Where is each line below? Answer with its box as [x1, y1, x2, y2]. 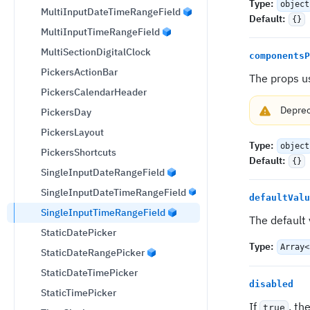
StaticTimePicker [41, 286, 116, 299]
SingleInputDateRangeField [41, 166, 165, 179]
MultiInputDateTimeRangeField [41, 6, 181, 18]
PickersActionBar [41, 66, 118, 78]
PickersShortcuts [41, 146, 116, 158]
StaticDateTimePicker [41, 266, 138, 279]
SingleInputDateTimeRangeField [41, 186, 186, 199]
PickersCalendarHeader [41, 86, 147, 98]
